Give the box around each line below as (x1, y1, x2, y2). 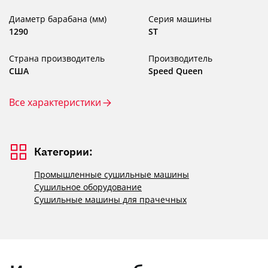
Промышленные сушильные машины (34, 169, 189, 180)
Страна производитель (9, 53, 105, 64)
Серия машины (148, 13, 212, 25)
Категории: (34, 145, 93, 159)
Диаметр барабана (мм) (9, 13, 106, 25)
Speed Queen (148, 65, 203, 77)
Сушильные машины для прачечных (34, 194, 187, 205)
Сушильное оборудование (34, 181, 142, 193)
